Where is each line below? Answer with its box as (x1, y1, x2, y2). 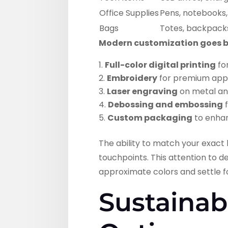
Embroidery (107, 72, 158, 84)
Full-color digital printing (105, 59, 216, 71)
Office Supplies (99, 7, 159, 19)
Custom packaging (107, 112, 193, 124)
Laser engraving (107, 85, 178, 98)
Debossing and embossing (108, 99, 223, 111)
